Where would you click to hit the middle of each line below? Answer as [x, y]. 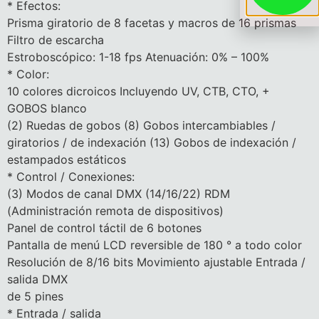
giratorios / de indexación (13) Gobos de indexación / [152, 143]
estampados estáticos [67, 160]
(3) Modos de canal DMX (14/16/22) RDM [119, 194]
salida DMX [37, 279]
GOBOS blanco [47, 109]
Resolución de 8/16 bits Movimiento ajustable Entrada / [156, 262]
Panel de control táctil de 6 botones [104, 228]
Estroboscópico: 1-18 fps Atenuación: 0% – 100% [138, 57]
